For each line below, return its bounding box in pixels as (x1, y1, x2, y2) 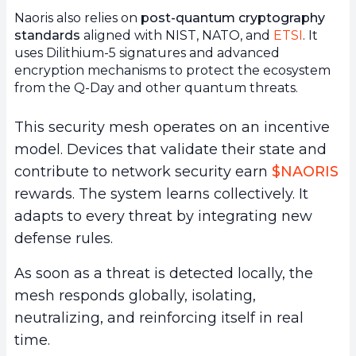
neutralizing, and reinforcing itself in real (14, 308, 304, 327)
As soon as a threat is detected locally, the (14, 264, 313, 282)
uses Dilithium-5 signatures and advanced (14, 44, 280, 60)
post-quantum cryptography (141, 10, 325, 25)
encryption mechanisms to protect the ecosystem (14, 62, 331, 78)
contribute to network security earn (14, 162, 272, 180)
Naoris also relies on (14, 10, 141, 25)
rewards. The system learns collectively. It (14, 184, 308, 203)
